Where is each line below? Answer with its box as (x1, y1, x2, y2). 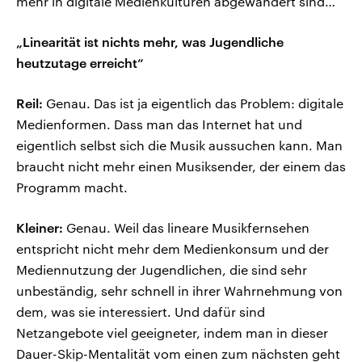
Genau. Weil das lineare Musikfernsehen (63, 220, 309, 236)
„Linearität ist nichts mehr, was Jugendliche (16, 34, 284, 50)
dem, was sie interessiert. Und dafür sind (16, 304, 265, 320)
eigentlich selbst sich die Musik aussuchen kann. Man (16, 137, 343, 154)
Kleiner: (16, 220, 63, 236)
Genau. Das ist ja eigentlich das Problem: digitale (43, 95, 343, 112)
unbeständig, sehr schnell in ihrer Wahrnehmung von (16, 283, 343, 299)
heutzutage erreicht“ (16, 55, 144, 71)
